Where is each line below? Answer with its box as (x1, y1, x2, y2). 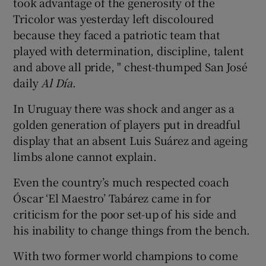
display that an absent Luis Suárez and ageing (13, 132, 248, 148)
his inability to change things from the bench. (13, 221, 251, 237)
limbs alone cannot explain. (13, 148, 157, 164)
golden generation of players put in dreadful (13, 116, 240, 132)
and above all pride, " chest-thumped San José (13, 58, 248, 74)
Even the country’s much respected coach (13, 173, 229, 189)
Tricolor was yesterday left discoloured (13, 10, 214, 26)
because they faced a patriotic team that (13, 26, 220, 42)
